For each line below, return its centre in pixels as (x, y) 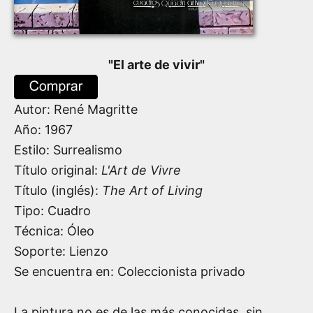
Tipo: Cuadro (52, 210)
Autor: (34, 109)
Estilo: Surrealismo (68, 150)
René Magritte (96, 109)
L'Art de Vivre (141, 170)
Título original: (58, 170)
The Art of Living (152, 190)
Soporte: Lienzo (61, 251)
